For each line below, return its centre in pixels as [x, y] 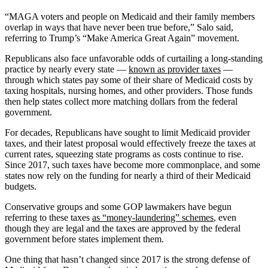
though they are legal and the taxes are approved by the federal [123, 228]
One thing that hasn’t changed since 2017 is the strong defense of [127, 259]
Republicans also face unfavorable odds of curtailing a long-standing [134, 58]
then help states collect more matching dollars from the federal [121, 101]
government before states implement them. [84, 239]
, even [225, 217]
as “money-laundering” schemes [153, 217]
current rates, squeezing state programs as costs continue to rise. [124, 154]
